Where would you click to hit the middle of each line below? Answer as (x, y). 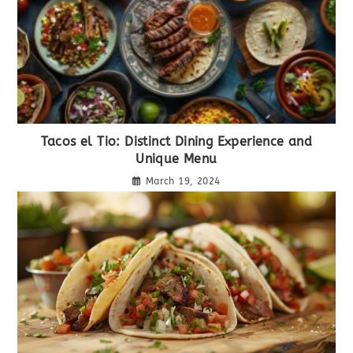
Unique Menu (176, 159)
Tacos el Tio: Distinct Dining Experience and (176, 142)
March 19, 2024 (183, 182)
